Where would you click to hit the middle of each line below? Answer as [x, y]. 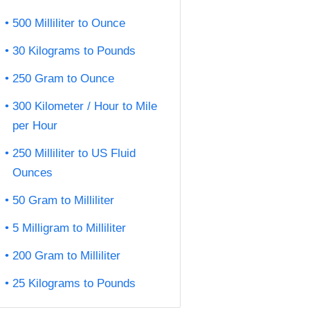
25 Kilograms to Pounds [74, 284]
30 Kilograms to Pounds [74, 51]
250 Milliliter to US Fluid [74, 154]
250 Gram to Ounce [63, 79]
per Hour [35, 126]
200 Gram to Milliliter [66, 256]
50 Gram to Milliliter [63, 201]
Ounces [33, 173]
